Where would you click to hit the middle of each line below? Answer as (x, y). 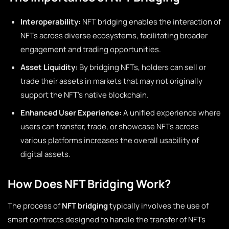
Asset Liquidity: (49, 67)
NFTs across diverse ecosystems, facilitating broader (114, 36)
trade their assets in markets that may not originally (111, 81)
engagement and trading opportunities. (91, 49)
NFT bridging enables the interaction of (151, 22)
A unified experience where (171, 113)
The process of (35, 206)
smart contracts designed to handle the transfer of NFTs (107, 220)
